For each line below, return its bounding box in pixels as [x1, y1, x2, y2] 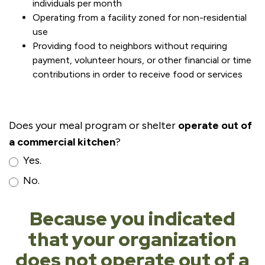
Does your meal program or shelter [9, 119, 178, 132]
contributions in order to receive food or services [33, 69, 243, 80]
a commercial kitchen [9, 135, 115, 148]
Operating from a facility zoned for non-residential [33, 12, 247, 23]
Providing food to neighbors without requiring [33, 40, 227, 51]
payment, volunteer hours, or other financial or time [33, 54, 251, 66]
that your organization [28, 227, 237, 252]
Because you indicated [29, 206, 235, 231]
